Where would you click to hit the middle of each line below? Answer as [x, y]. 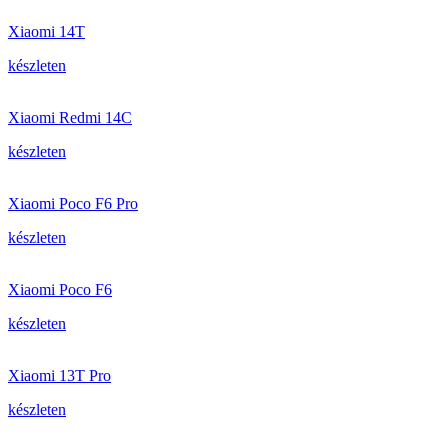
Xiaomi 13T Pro [59, 375]
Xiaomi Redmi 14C [70, 117]
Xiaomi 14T [46, 31]
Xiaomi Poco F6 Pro [73, 203]
